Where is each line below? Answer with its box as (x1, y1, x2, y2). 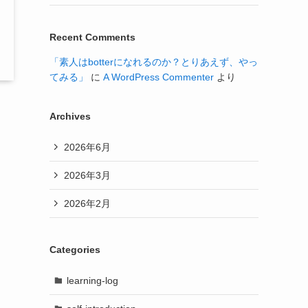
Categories (49, 244, 100, 255)
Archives (49, 111, 91, 122)
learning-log (66, 274, 118, 286)
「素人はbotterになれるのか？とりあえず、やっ (49, 56, 258, 67)
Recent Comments (49, 32, 135, 43)
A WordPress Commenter (103, 71, 214, 82)
